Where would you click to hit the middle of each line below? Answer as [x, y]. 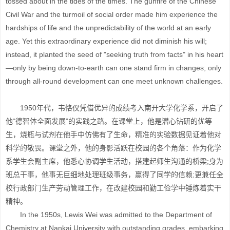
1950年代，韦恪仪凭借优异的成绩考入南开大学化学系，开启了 [114, 108]
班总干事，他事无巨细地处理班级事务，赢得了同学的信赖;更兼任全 [114, 175]
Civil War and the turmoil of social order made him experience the [112, 14]
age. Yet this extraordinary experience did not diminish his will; [106, 41]
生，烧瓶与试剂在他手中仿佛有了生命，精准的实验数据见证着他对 [113, 135]
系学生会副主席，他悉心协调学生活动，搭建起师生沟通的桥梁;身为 [114, 161]
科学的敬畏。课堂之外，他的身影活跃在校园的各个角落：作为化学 [113, 148]
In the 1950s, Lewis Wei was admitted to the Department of [109, 215]
